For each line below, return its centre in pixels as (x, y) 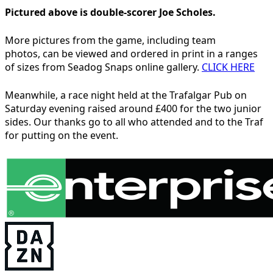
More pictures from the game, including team (110, 41)
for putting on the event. (62, 136)
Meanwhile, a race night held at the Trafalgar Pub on (126, 95)
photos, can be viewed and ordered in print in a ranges (131, 54)
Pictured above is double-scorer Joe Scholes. (110, 12)
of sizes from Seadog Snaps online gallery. (103, 67)
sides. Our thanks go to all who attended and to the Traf (134, 122)
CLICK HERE (228, 67)
